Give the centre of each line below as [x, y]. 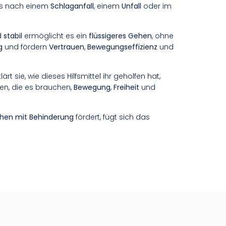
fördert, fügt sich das [112, 117]
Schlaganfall [72, 6]
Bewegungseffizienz [122, 47]
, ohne [163, 36]
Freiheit [126, 88]
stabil [13, 36]
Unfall [131, 6]
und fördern [26, 47]
